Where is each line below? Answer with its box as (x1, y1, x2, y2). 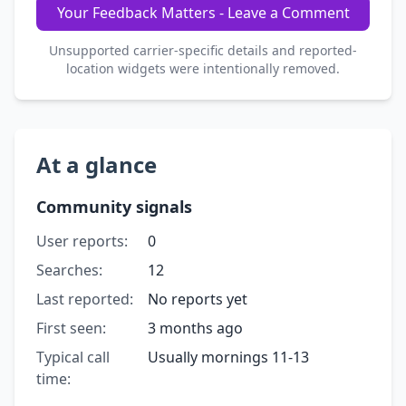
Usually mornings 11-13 (147, 346, 309, 367)
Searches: (36, 259, 102, 280)
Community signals (36, 195, 192, 217)
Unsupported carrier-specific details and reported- (49, 41, 357, 59)
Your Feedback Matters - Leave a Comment (56, 2, 350, 23)
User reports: (36, 230, 128, 251)
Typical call (36, 346, 110, 367)
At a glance (36, 149, 157, 179)
